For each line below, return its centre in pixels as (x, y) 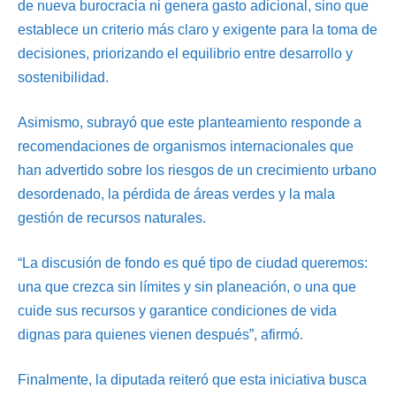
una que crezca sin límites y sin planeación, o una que (187, 286)
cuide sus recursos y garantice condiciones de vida (177, 310)
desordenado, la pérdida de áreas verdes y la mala (176, 194)
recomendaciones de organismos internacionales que (186, 146)
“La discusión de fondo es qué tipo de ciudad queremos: (193, 263)
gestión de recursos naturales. (112, 217)
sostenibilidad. (63, 77)
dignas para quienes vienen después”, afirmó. (160, 334)
